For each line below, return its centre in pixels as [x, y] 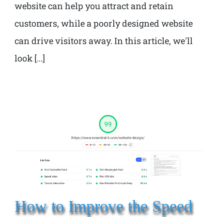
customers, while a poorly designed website [104, 23]
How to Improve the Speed [103, 206]
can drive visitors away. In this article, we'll [104, 40]
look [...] [30, 58]
